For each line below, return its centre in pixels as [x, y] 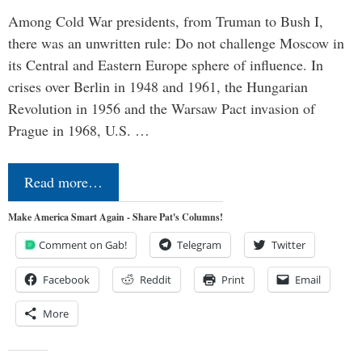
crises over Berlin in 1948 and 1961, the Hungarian [158, 86]
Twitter [288, 244]
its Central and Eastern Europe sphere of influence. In [166, 64]
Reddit [156, 279]
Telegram [199, 244]
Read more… [63, 181]
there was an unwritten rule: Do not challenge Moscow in [176, 42]
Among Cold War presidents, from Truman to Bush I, [166, 21]
